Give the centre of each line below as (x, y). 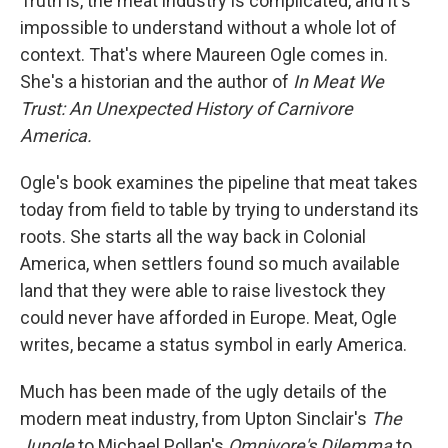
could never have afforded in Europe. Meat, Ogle (208, 317)
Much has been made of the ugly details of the (203, 391)
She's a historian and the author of (156, 81)
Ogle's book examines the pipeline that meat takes (219, 182)
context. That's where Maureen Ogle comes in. (204, 54)
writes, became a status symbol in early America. (213, 344)
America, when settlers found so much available (210, 263)
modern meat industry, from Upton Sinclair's (195, 418)
